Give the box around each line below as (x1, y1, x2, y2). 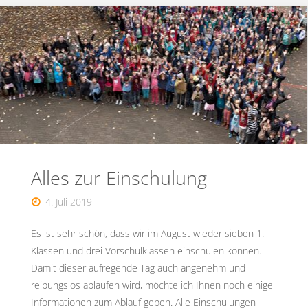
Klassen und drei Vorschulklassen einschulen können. (30, 243, 261, 257)
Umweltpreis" (108, 114, 168, 128)
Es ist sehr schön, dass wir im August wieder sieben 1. (30, 226, 264, 240)
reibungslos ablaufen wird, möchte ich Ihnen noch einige (30, 278, 273, 291)
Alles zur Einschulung (30, 165, 207, 191)
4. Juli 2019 (45, 195, 93, 208)
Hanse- (108, 85, 140, 98)
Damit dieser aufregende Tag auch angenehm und (30, 261, 245, 274)
